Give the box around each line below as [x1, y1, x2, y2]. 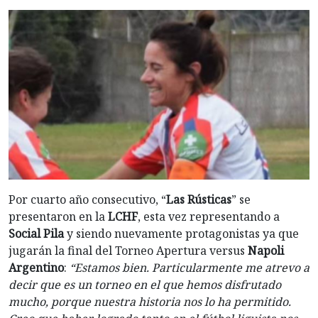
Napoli [248, 242, 284, 258]
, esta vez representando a [138, 208, 280, 224]
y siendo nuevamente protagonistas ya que [67, 225, 299, 241]
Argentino [9, 259, 64, 275]
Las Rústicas [166, 191, 231, 207]
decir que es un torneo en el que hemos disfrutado [9, 276, 281, 292]
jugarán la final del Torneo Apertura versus [9, 242, 248, 258]
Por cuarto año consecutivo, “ [9, 191, 166, 207]
